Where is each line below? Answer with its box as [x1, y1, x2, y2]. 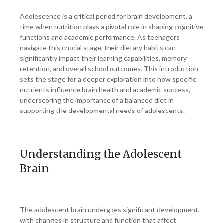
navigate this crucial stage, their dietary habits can [19, 43, 176, 52]
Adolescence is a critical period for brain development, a [19, 12, 192, 21]
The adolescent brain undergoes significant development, [19, 205, 200, 214]
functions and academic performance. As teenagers [19, 33, 180, 42]
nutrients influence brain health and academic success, [19, 85, 190, 94]
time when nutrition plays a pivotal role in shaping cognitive [19, 22, 203, 31]
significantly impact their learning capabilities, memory [19, 54, 187, 63]
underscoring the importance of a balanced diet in [19, 96, 174, 105]
